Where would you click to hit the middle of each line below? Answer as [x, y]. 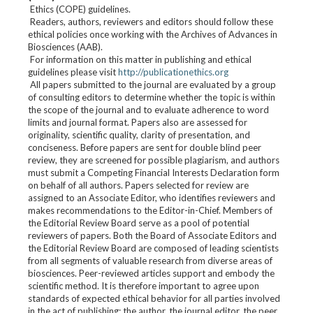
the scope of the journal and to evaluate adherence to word [148, 110]
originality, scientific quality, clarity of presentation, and [139, 135]
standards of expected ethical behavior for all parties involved [154, 298]
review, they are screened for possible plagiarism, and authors [154, 160]
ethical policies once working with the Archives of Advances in [153, 34]
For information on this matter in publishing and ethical [140, 59]
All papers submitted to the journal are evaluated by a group [152, 85]
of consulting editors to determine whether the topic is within [152, 97]
